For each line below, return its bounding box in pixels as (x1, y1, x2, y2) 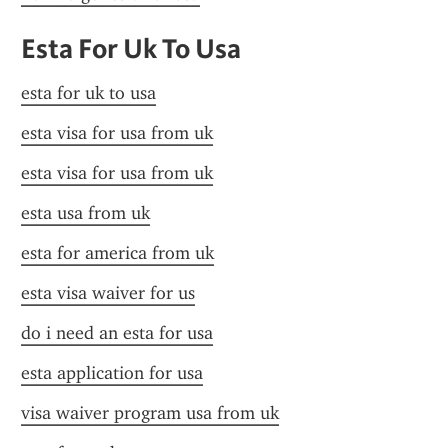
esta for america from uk (21, 242, 214, 264)
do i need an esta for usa (21, 322, 213, 344)
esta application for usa (21, 362, 203, 384)
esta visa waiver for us (21, 282, 195, 304)
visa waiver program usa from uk (21, 402, 279, 424)
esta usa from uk (21, 202, 150, 224)
